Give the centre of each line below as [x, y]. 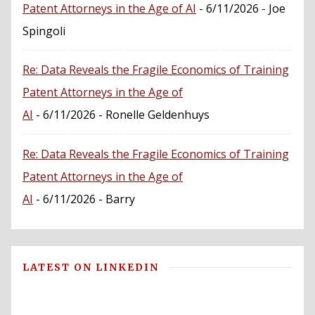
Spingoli [44, 31]
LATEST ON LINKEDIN [91, 267]
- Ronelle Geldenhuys [153, 115]
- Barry [115, 199]
